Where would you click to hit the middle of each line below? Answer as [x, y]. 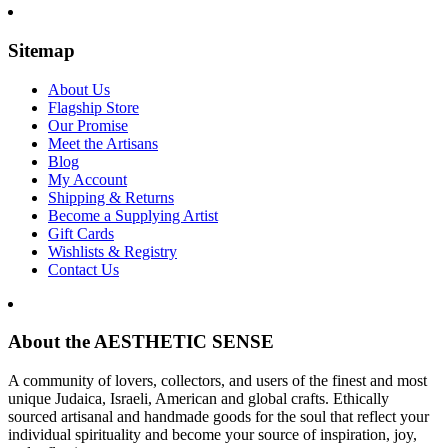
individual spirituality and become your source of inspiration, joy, [212, 434]
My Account [87, 179]
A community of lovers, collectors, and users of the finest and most [217, 380]
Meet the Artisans [103, 143]
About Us [79, 89]
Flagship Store [93, 107]
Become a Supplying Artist [133, 215]
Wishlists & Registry [112, 251]
